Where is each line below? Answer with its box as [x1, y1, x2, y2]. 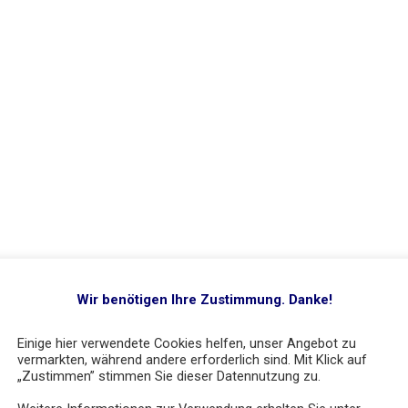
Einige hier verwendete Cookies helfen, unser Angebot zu [17, 334, 356, 352]
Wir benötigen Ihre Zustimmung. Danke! [76, 291, 332, 309]
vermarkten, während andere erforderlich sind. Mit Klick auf [17, 351, 367, 368]
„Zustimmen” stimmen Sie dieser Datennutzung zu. [17, 367, 321, 384]
